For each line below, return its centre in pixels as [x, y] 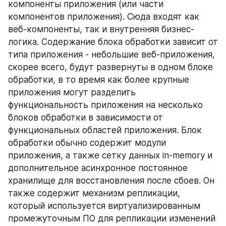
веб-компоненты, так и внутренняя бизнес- [101, 29]
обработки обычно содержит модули [87, 143]
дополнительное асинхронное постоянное [98, 168]
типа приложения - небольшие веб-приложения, [111, 54]
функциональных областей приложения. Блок [105, 130]
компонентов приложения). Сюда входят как [104, 17]
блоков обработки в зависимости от [86, 118]
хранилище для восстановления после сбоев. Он [111, 181]
